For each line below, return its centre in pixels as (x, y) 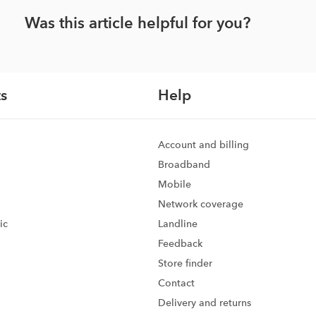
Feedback (180, 243)
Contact (176, 282)
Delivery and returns (205, 302)
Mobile (175, 184)
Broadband (184, 164)
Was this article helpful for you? (137, 23)
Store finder (185, 263)
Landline (178, 223)
